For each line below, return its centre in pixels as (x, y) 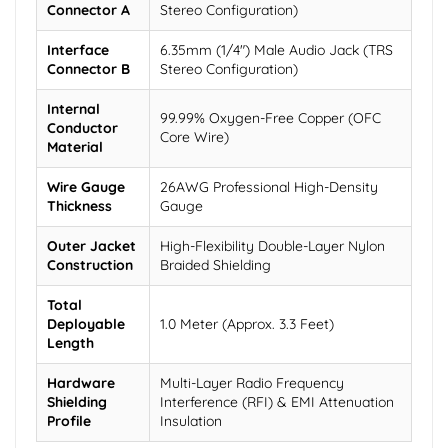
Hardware (81, 382)
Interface (78, 49)
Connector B (88, 68)
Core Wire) (194, 136)
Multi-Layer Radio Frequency (252, 382)
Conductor (82, 127)
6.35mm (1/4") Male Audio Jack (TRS (276, 49)
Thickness (79, 205)
